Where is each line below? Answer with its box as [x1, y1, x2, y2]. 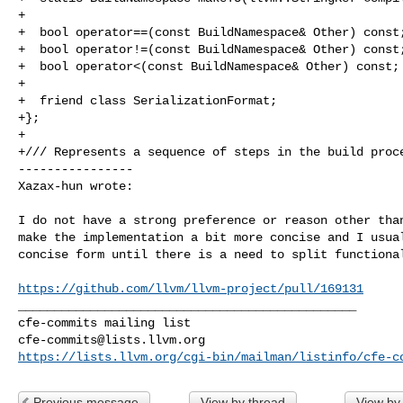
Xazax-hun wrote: [18, 178, 133, 193]
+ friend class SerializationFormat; [18, 93, 277, 108]
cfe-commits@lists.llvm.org [18, 332, 205, 347]
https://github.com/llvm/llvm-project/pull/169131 [18, 281, 363, 296]
